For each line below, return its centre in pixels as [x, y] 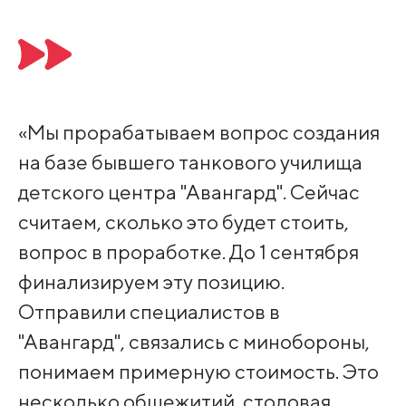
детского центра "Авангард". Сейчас [188, 192]
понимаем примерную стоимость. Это [198, 372]
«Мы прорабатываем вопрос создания [198, 132]
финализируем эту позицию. [151, 282]
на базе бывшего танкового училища [190, 162]
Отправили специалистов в [149, 312]
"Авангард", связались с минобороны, [193, 342]
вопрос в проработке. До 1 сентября [188, 252]
